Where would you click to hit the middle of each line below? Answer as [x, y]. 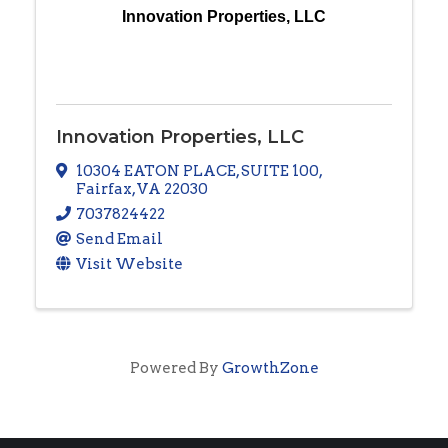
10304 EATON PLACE [156, 171]
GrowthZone [270, 368]
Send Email [119, 239]
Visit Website [129, 264]
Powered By [175, 368]
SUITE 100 [280, 171]
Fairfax [104, 189]
